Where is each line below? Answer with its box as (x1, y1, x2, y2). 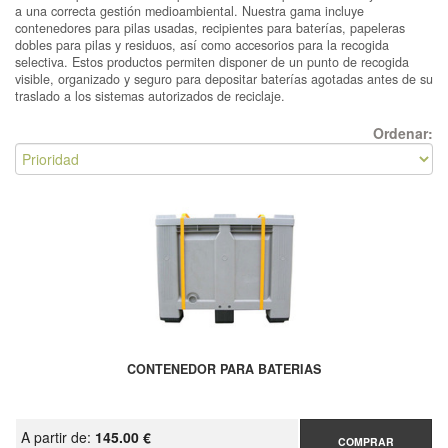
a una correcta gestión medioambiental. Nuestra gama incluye (15, 2, 364, 20)
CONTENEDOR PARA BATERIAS (127, 360, 321, 378)
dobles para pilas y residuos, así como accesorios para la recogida (15, 36, 389, 54)
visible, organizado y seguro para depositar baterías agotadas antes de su (15, 70, 433, 88)
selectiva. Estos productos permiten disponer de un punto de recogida (15, 53, 409, 71)
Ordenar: (373, 123, 433, 143)
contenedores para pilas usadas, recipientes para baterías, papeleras (15, 19, 405, 37)
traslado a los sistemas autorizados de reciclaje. (15, 87, 285, 105)
